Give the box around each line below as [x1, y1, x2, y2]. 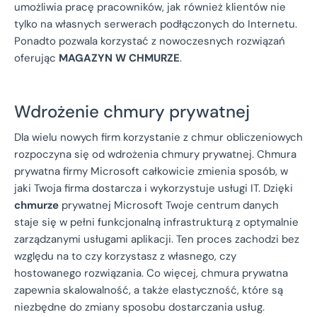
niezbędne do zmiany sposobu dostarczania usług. [14, 299, 265, 314]
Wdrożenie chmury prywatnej [14, 100, 250, 122]
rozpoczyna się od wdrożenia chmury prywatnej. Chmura [14, 146, 296, 161]
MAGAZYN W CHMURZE [59, 50, 180, 65]
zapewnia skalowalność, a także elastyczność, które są [14, 282, 283, 297]
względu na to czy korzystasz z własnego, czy [14, 248, 236, 263]
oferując [14, 50, 59, 65]
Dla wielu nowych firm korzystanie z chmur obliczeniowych [14, 129, 303, 144]
